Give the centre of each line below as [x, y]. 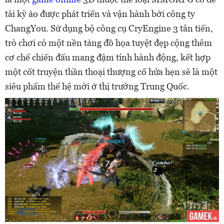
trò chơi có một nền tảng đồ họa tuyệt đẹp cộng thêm [108, 43]
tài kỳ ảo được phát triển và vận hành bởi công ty [100, 14]
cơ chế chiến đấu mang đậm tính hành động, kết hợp [108, 57]
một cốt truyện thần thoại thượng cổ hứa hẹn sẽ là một [111, 72]
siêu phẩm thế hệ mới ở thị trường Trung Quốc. [97, 86]
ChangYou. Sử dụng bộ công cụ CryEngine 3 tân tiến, [109, 28]
